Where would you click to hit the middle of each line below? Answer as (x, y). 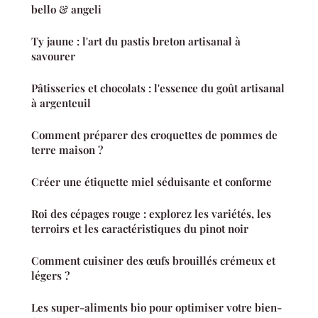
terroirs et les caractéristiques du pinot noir (140, 228)
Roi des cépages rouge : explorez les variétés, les (151, 213)
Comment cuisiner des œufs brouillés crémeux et (153, 260)
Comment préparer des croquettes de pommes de (154, 135)
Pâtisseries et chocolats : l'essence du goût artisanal (158, 88)
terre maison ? (67, 149)
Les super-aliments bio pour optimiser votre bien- (157, 307)
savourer (53, 56)
